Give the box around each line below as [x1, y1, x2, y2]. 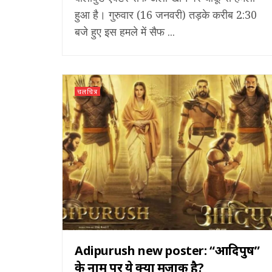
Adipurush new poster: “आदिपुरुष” [75, 242, 260, 259]
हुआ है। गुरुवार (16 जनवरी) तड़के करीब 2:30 [75, 7, 257, 22]
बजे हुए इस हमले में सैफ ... [75, 24, 175, 39]
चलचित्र [77, 86, 98, 96]
